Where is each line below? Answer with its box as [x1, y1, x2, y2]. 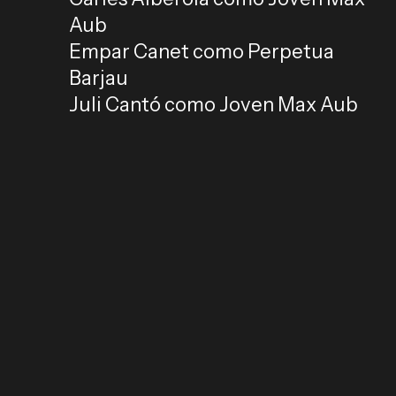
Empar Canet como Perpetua [68, 40, 334, 65]
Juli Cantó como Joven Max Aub [68, 93, 358, 118]
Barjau [68, 66, 128, 91]
